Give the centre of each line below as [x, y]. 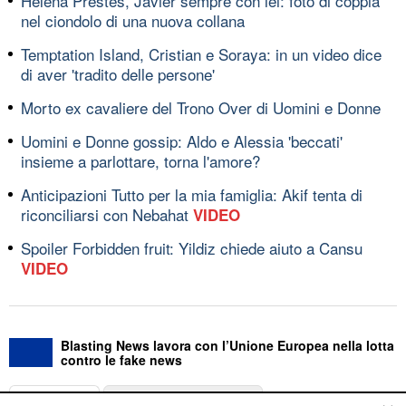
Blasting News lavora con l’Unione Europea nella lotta [227, 345]
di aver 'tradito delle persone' [118, 73]
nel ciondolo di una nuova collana [133, 20]
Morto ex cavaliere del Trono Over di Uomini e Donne [201, 107]
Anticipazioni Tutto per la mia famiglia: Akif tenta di [192, 194]
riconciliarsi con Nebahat [107, 214]
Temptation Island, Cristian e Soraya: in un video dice [201, 53]
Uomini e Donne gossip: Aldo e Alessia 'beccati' [182, 140]
